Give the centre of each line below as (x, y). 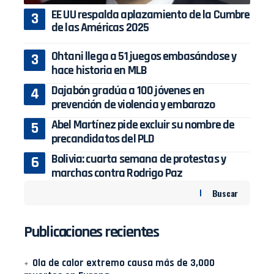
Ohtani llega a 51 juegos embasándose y (144, 57)
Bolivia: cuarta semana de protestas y (139, 159)
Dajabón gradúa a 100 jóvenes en (128, 91)
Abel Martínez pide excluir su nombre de (143, 125)
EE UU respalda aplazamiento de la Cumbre (151, 15)
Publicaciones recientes (91, 232)
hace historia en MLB (99, 71)
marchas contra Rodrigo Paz (117, 173)
